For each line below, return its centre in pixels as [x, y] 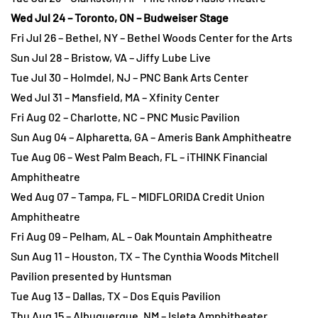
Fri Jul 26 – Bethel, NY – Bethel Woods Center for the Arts [152, 38]
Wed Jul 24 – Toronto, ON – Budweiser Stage [120, 18]
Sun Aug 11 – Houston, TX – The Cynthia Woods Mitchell [145, 256]
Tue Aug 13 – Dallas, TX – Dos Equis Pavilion [116, 296]
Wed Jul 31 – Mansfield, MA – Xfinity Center [115, 97]
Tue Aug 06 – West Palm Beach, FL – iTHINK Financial [139, 157]
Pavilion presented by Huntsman [91, 276]
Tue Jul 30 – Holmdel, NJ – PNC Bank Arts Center [130, 77]
